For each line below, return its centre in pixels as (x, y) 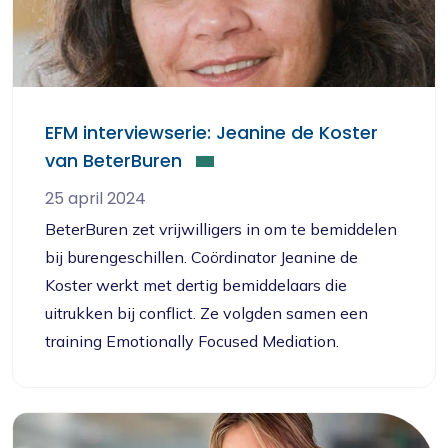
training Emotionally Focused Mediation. (192, 341)
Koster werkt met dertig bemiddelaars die (196, 285)
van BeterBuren (113, 160)
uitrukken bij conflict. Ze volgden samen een (206, 313)
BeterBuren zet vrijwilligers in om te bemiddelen (221, 229)
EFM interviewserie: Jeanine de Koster (211, 132)
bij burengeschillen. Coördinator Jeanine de (201, 257)
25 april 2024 (95, 198)
